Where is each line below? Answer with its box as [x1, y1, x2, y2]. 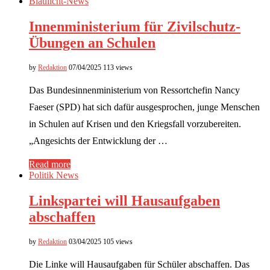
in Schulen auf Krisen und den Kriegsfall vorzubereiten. [29, 119, 241, 130]
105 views [103, 237, 133, 246]
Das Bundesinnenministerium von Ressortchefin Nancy [29, 85, 240, 96]
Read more [29, 159, 71, 170]
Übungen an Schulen [29, 35, 155, 51]
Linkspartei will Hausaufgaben [29, 193, 220, 209]
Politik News [29, 170, 78, 181]
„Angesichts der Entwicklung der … [29, 136, 168, 146]
